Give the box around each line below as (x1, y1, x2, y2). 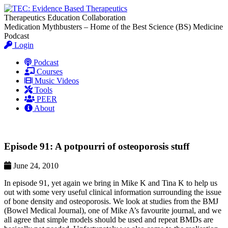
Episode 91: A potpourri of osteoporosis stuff (4, 140, 189, 152)
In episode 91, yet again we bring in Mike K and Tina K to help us (4, 179, 217, 188)
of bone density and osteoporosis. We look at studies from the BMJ (4, 197, 218, 206)
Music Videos (33, 76, 79, 85)
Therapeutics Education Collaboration (4, 13, 126, 22)
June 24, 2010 (11, 161, 59, 170)
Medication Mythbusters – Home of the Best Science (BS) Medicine (4, 22, 223, 31)
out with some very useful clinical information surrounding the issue (4, 188, 221, 197)
